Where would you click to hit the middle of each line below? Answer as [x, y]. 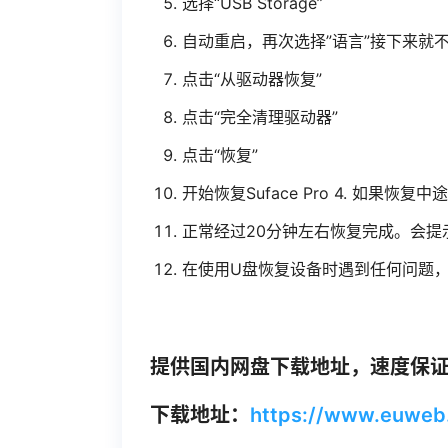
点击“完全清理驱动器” [260, 116]
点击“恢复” [220, 154]
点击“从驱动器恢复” [252, 78]
